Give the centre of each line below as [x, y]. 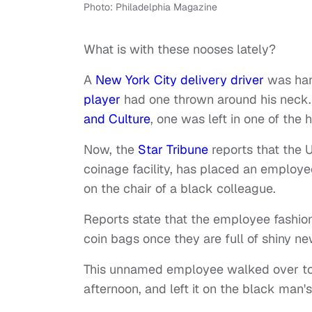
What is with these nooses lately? [180, 49]
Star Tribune [173, 150]
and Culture [117, 119]
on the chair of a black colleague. [180, 189]
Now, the [111, 150]
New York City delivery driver [180, 80]
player [102, 100]
